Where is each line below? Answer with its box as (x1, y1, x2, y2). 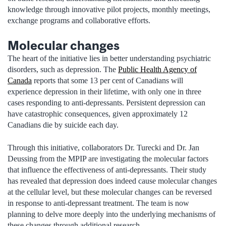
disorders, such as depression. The (8, 65, 118, 74)
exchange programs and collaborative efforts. (8, 16, 150, 25)
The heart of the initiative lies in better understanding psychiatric (8, 54, 211, 63)
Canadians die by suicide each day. (8, 121, 119, 130)
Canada (8, 76, 32, 85)
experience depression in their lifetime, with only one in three (8, 87, 201, 96)
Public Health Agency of (118, 65, 197, 74)
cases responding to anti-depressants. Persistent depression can (8, 98, 205, 107)
